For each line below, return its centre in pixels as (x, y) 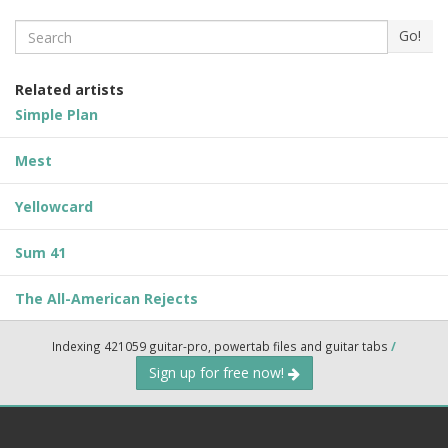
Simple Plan (56, 115)
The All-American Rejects (106, 299)
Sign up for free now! (218, 373)
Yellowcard (54, 207)
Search (38, 29)
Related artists (69, 90)
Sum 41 (40, 253)
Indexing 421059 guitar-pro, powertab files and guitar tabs (221, 346)
